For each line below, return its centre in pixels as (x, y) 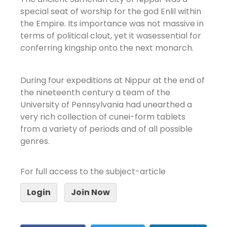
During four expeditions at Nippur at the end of (112, 81)
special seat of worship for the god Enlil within (111, 12)
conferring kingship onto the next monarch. (107, 48)
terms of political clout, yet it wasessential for (111, 36)
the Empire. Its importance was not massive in (112, 24)
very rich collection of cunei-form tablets (103, 117)
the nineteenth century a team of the (95, 93)
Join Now (90, 193)
